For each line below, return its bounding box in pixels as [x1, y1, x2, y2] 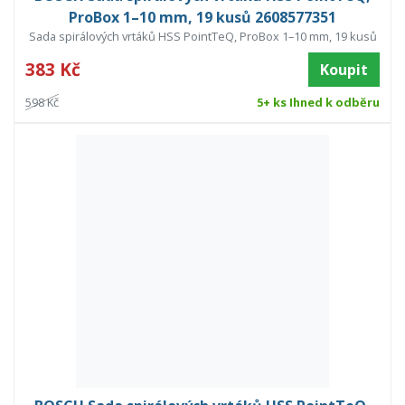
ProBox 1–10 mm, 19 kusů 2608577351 [69, 7, 336, 28]
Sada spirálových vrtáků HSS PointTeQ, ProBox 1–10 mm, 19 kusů [28, 28, 377, 45]
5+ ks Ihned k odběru [256, 94, 380, 111]
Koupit [320, 60, 368, 80]
